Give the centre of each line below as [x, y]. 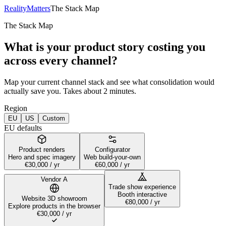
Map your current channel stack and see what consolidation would [109, 82]
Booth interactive [142, 194]
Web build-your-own [112, 157]
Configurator [112, 149]
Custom [54, 118]
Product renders [42, 149]
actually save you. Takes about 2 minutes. [70, 91]
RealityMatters [27, 8]
